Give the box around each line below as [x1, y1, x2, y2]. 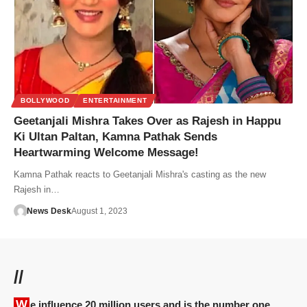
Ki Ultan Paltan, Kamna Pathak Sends [14, 130, 217, 143]
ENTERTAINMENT [83, 96, 147, 104]
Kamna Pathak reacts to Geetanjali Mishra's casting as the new [14, 169, 266, 180]
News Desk [26, 206, 71, 216]
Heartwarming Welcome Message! [14, 145, 199, 159]
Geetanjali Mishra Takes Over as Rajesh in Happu [14, 114, 281, 127]
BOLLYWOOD [21, 96, 70, 104]
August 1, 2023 [71, 206, 127, 216]
